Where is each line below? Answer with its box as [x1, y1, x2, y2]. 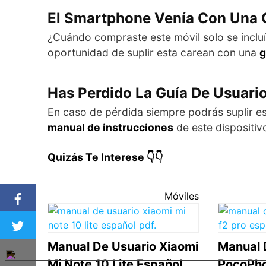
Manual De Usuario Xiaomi [47, 239, 198, 254]
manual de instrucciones [47, 121, 173, 134]
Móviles [164, 189, 199, 202]
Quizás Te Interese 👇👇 [47, 150, 163, 163]
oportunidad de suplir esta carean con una [47, 46, 259, 59]
